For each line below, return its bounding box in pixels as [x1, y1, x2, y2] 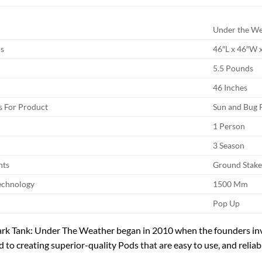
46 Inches [213, 82, 248, 93]
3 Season [213, 140, 245, 151]
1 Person [213, 121, 246, 132]
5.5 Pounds [213, 63, 254, 74]
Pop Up [213, 198, 240, 209]
